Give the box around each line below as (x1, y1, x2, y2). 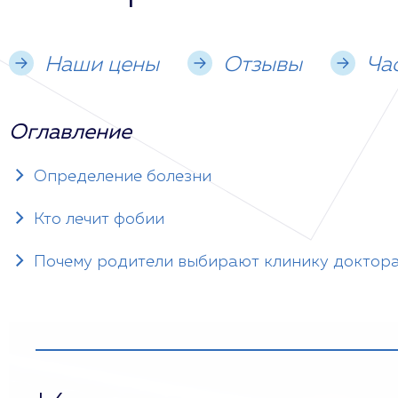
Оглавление (9, 122, 131, 143)
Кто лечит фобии (34, 211, 164, 227)
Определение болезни (34, 169, 211, 185)
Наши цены (44, 54, 159, 76)
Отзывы (223, 54, 302, 76)
